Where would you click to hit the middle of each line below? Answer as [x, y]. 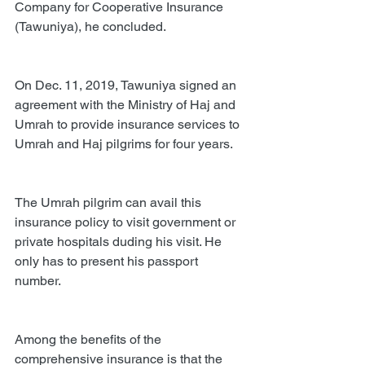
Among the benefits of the [90, 339]
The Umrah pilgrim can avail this [110, 202]
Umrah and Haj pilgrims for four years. [124, 143]
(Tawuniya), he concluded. [90, 26]
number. [38, 280]
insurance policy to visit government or [127, 222]
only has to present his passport [108, 261]
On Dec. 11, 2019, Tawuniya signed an [127, 85]
